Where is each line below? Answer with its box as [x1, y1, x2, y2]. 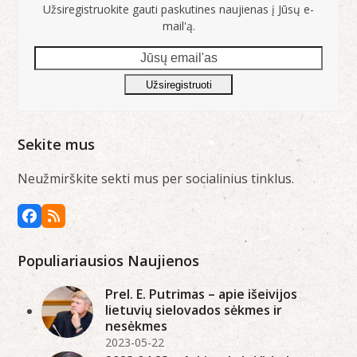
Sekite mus [18, 135, 96, 155]
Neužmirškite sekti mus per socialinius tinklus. [18, 170, 295, 188]
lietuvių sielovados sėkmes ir [105, 301, 283, 320]
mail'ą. [162, 18, 195, 33]
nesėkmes [105, 317, 168, 335]
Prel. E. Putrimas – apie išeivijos [105, 285, 298, 304]
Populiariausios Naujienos [18, 251, 200, 271]
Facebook [28, 212, 95, 232]
